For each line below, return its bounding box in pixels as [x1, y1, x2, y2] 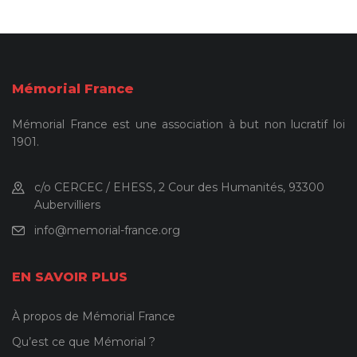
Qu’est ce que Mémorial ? [12, 335, 155, 350]
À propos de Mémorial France [12, 309, 175, 324]
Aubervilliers [34, 198, 100, 213]
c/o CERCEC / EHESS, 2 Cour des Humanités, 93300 [34, 180, 324, 195]
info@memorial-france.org [34, 223, 180, 238]
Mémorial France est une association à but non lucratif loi [12, 117, 345, 132]
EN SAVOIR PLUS [12, 269, 127, 285]
